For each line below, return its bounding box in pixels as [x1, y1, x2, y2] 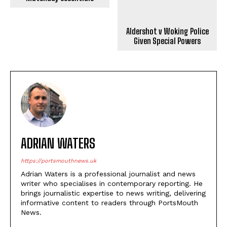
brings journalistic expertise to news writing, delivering [21, 156, 206, 164]
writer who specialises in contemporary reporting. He [21, 146, 203, 154]
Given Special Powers [134, 3, 201, 12]
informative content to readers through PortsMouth [21, 165, 198, 173]
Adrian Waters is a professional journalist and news [21, 136, 196, 144]
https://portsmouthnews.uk [21, 124, 96, 131]
